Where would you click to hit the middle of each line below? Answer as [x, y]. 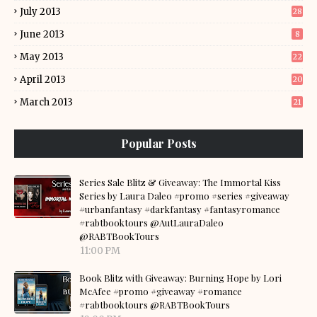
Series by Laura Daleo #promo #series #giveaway [184, 196]
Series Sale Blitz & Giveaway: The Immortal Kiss [180, 182]
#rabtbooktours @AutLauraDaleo [151, 223]
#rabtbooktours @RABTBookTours [155, 305]
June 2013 [42, 34]
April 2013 [43, 80]
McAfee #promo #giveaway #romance [161, 291]
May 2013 [42, 57]
